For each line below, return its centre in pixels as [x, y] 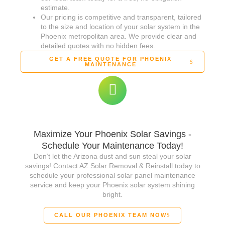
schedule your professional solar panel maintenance [113, 176]
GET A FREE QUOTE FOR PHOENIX [110, 59]
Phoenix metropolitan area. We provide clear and [119, 36]
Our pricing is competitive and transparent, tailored [121, 17]
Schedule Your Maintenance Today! [113, 146]
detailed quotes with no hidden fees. [98, 46]
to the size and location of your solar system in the [120, 27]
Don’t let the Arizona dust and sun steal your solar [113, 156]
